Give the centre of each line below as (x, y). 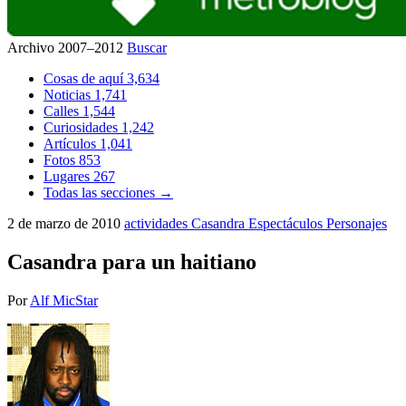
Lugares (68, 176)
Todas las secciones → (108, 193)
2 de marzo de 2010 (66, 223)
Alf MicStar (64, 300)
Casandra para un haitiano (132, 261)
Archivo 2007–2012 (67, 48)
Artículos (72, 144)
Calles (63, 111)
